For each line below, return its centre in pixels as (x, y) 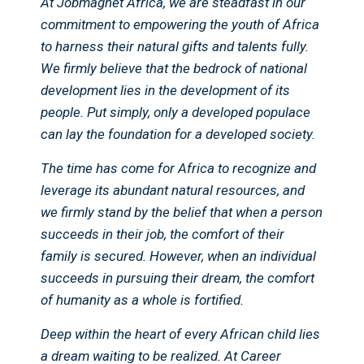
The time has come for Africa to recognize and (178, 169)
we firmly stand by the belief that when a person (182, 212)
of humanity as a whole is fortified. (142, 300)
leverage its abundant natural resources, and (173, 191)
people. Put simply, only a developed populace (175, 113)
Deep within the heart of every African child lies (180, 334)
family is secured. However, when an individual (178, 256)
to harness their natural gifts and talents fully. (175, 47)
